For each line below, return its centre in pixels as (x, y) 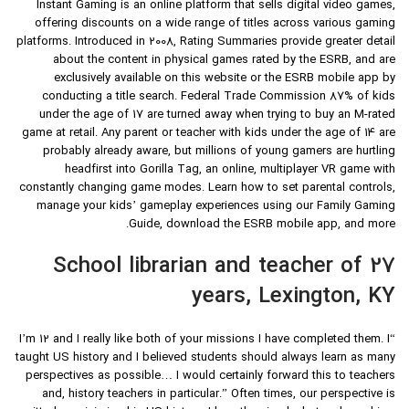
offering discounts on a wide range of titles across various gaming (215, 24)
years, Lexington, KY (294, 297)
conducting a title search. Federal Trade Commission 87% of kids (219, 97)
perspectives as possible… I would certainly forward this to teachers (210, 377)
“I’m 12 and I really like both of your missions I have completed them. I (204, 340)
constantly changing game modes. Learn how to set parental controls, (207, 189)
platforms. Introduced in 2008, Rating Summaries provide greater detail (206, 42)
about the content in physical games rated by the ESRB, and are (224, 61)
